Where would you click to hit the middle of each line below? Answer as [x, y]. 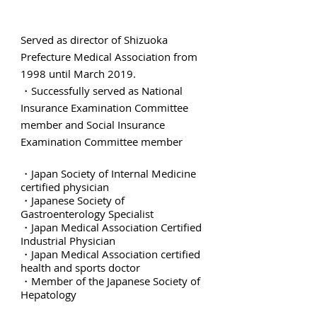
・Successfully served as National [102, 91]
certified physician [65, 187]
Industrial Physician [68, 241]
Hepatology [48, 294]
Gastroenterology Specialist [87, 214]
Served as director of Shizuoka [94, 40]
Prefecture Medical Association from [109, 57]
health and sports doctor [80, 267]
